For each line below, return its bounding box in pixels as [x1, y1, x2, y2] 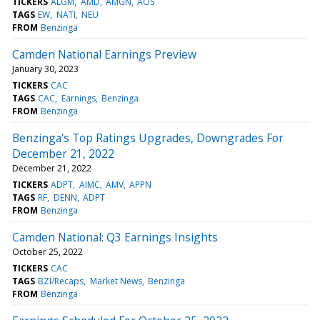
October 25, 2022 [12, 245, 83, 258]
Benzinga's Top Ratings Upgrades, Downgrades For [12, 129, 284, 146]
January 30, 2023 [12, 62, 79, 75]
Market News [89, 274, 142, 287]
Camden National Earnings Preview [12, 46, 196, 62]
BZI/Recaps [38, 274, 84, 287]
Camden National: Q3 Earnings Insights [12, 229, 218, 245]
